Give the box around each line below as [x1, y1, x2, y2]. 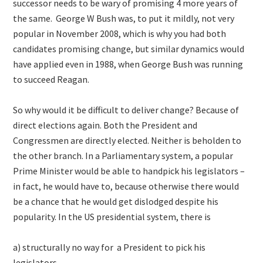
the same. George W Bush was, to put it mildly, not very [13, 12, 235, 24]
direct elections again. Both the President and [13, 119, 198, 131]
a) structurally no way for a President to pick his [13, 241, 206, 253]
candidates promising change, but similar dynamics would [13, 43, 245, 55]
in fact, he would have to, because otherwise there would [13, 180, 240, 192]
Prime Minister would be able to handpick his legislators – [13, 165, 245, 177]
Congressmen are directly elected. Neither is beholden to [13, 134, 244, 146]
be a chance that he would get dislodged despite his [13, 195, 219, 207]
